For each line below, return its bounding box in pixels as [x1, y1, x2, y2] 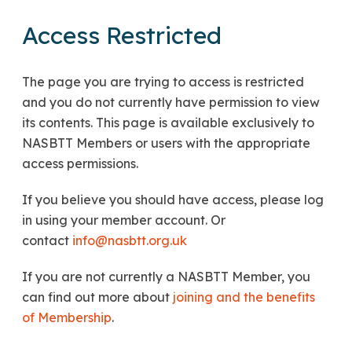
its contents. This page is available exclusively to [22, 114, 314, 130]
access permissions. [22, 155, 138, 171]
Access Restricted [22, 20, 222, 50]
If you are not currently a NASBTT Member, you [22, 268, 310, 284]
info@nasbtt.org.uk [72, 232, 187, 248]
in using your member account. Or [22, 211, 225, 228]
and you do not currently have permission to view [22, 93, 320, 110]
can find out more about [22, 288, 173, 305]
